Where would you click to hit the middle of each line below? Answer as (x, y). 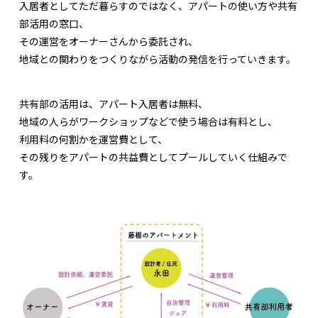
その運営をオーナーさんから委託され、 (109, 42)
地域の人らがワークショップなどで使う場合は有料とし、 (148, 122)
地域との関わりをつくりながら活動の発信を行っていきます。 (158, 59)
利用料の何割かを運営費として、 (93, 139)
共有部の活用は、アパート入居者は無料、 (114, 104)
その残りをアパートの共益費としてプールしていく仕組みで (153, 157)
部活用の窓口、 (54, 24)
